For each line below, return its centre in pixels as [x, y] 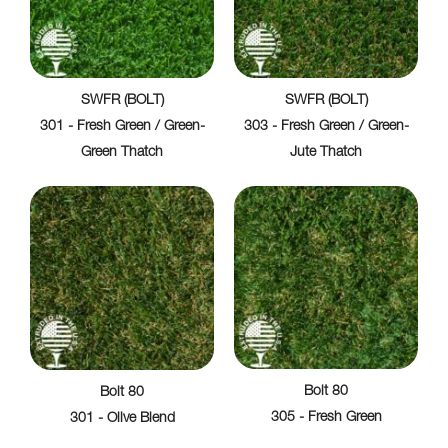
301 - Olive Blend [122, 419]
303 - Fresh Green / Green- [326, 127]
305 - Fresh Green [326, 418]
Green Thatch [122, 153]
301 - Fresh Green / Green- [122, 127]
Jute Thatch [326, 153]
